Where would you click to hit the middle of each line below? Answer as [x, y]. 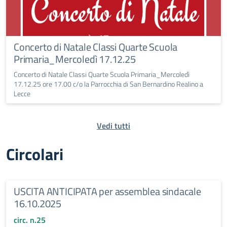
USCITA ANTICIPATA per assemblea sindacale [107, 192]
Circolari [35, 154]
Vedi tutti [113, 126]
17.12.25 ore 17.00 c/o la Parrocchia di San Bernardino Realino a [108, 84]
